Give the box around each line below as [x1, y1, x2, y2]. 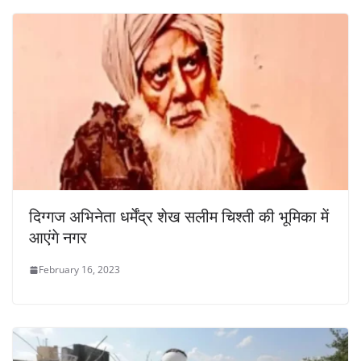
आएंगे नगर [29, 226, 87, 248]
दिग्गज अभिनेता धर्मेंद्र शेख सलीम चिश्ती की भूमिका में [29, 205, 329, 227]
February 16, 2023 [39, 263, 120, 276]
